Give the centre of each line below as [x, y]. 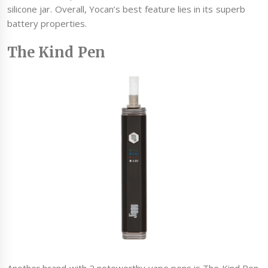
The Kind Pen [56, 52]
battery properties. [47, 24]
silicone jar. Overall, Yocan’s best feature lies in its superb [126, 9]
